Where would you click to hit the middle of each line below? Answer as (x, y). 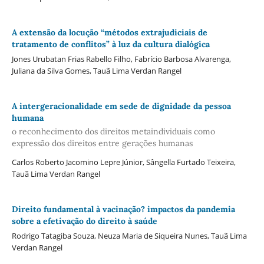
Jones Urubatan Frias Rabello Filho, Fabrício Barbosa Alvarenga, (121, 59)
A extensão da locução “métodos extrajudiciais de (109, 32)
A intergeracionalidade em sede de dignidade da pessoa (121, 106)
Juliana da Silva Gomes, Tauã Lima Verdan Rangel (96, 70)
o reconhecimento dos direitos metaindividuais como (113, 132)
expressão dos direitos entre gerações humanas (102, 143)
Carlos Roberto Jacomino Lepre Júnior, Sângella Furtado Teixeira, (123, 162)
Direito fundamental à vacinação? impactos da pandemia (123, 209)
